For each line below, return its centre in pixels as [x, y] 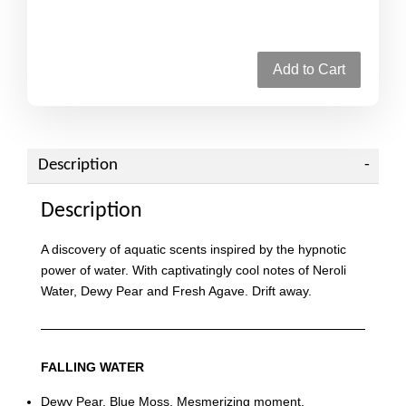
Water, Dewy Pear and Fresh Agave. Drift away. [176, 291]
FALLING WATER [92, 367]
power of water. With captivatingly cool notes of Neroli [193, 271]
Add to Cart [309, 70]
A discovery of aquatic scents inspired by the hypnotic [193, 250]
